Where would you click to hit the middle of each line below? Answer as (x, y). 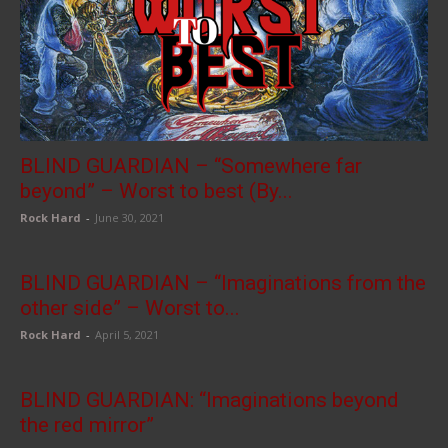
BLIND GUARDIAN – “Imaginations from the (223, 283)
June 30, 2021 (129, 218)
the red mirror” (87, 425)
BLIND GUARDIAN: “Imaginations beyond (209, 400)
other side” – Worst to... (130, 308)
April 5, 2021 (127, 335)
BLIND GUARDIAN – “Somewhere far (191, 166)
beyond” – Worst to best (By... (156, 191)
